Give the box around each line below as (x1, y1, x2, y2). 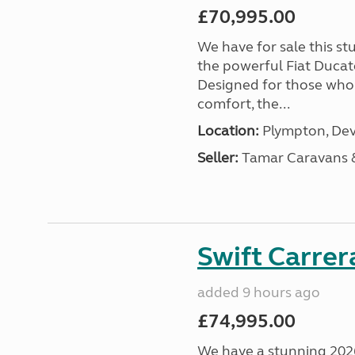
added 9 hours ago (197, 284, 320, 301)
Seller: (197, 149, 239, 166)
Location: (197, 122, 259, 139)
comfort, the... (197, 95, 290, 113)
